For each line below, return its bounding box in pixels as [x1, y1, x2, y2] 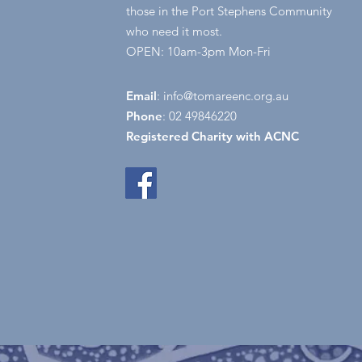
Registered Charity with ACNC [126, 128, 299, 144]
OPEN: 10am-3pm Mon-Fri [126, 44, 271, 59]
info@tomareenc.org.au [163, 88, 288, 103]
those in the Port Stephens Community [126, 3, 332, 19]
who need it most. [126, 23, 222, 39]
